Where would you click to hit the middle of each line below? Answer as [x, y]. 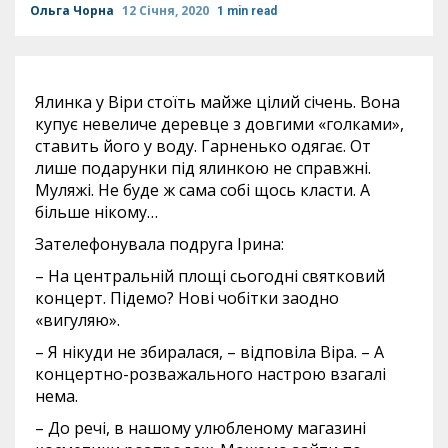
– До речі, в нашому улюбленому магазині [200, 428]
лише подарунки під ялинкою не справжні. [203, 168]
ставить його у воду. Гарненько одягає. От [203, 146]
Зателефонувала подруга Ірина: [159, 244]
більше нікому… [96, 212]
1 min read [247, 11]
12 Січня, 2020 [167, 10]
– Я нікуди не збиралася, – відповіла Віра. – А [209, 352]
